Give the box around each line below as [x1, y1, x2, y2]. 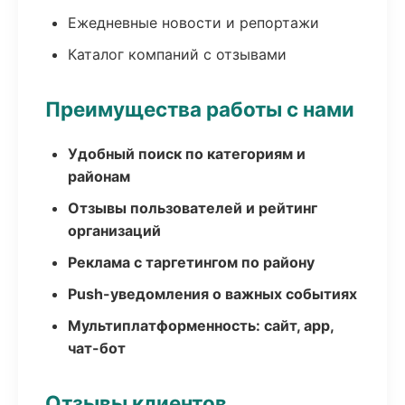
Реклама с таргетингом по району [68, 253, 315, 271]
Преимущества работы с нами [45, 97, 354, 121]
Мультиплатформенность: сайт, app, [68, 316, 334, 334]
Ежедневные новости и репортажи [68, 14, 319, 32]
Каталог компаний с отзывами [68, 45, 287, 63]
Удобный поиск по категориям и [68, 145, 306, 163]
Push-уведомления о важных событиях [68, 285, 357, 303]
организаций [68, 221, 161, 240]
